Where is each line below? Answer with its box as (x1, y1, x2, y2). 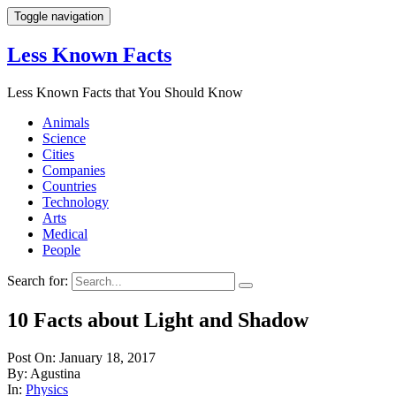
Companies (42, 162, 105, 178)
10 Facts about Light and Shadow (7, 308, 308, 331)
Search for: (7, 272, 68, 288)
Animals (42, 114, 89, 130)
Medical (42, 225, 88, 241)
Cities (42, 146, 74, 162)
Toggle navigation (14, 10, 103, 23)
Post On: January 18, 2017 (7, 349, 156, 365)
